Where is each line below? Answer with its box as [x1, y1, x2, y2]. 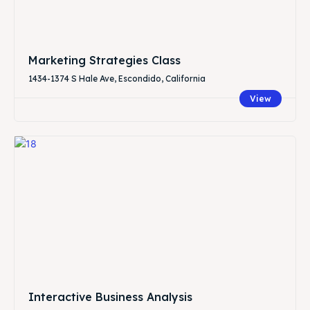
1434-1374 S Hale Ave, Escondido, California [28, 73, 206, 84]
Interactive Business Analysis [28, 289, 192, 304]
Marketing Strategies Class [28, 53, 181, 67]
